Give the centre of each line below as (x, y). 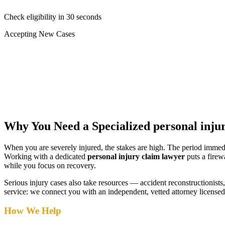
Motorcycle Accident (55, 70)
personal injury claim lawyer (136, 156)
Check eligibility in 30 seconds (53, 17)
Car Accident (43, 52)
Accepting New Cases (39, 34)
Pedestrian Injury (49, 79)
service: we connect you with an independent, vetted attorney (101, 191)
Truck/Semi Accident (55, 61)
